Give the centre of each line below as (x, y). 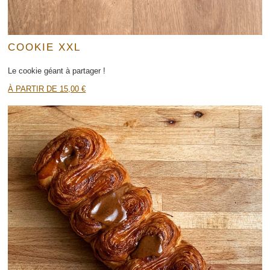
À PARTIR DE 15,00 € (47, 89)
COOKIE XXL (44, 47)
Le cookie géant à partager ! (57, 71)
